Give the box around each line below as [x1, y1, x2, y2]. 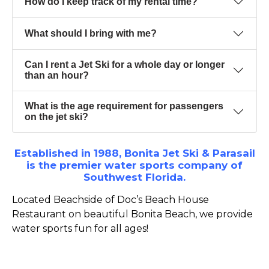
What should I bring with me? [25, 28, 157, 38]
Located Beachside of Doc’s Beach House [12, 194, 209, 205]
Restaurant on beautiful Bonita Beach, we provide [12, 208, 253, 220]
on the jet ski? [25, 112, 88, 122]
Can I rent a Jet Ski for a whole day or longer [25, 59, 225, 70]
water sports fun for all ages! [12, 223, 148, 234]
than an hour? [25, 70, 89, 80]
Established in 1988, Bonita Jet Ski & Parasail [14, 147, 255, 159]
